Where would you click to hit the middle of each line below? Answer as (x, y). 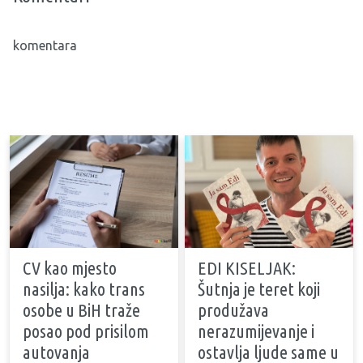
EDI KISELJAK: (247, 268)
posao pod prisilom (86, 331)
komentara (45, 46)
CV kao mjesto (70, 268)
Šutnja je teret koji (259, 289)
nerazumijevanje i (256, 331)
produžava (233, 310)
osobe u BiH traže (81, 310)
